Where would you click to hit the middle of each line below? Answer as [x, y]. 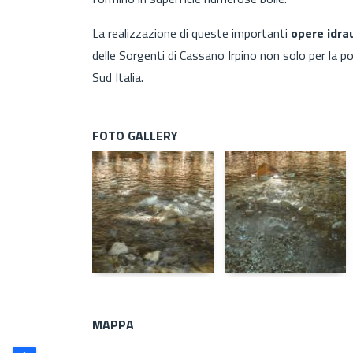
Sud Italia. [118, 77]
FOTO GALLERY [135, 135]
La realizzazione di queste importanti [191, 33]
